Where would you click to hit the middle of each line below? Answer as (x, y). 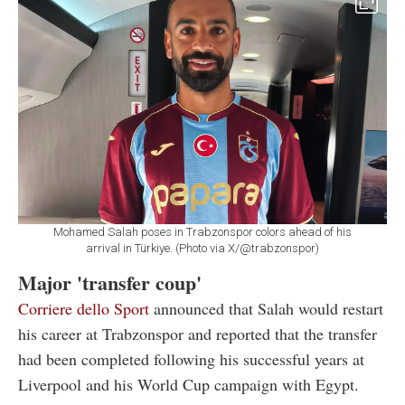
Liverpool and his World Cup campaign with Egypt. (188, 384)
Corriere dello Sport (86, 308)
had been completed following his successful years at (191, 358)
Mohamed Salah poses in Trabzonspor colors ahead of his (202, 231)
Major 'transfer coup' (110, 282)
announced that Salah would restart (268, 308)
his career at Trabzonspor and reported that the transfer (198, 333)
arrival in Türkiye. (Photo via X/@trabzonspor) (202, 248)
